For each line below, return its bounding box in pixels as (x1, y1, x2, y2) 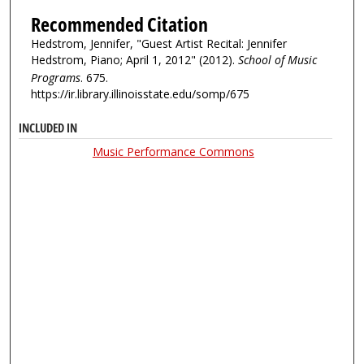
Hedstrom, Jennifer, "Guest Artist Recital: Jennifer (30, 35, 287, 51)
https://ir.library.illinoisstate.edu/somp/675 (30, 85, 249, 102)
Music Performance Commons (92, 144, 254, 160)
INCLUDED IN (19, 119, 78, 137)
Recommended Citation (30, 10, 208, 38)
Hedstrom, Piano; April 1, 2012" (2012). (30, 51, 238, 67)
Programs (30, 69, 80, 85)
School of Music (237, 51, 317, 67)
